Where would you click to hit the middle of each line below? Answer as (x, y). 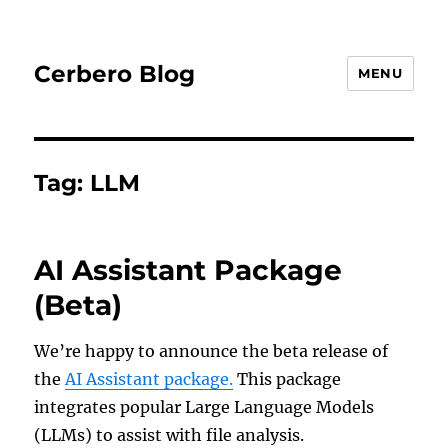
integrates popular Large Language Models (204, 407)
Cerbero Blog (115, 73)
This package (287, 379)
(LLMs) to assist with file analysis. (169, 435)
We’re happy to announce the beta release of (211, 351)
